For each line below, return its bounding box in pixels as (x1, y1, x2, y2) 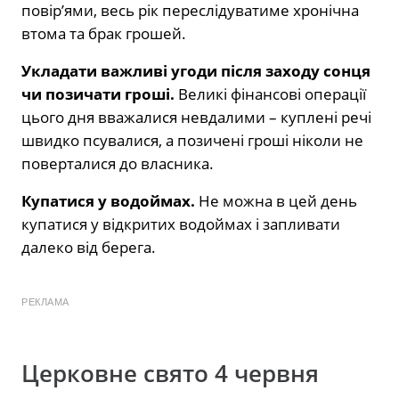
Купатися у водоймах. (21, 190, 195, 211)
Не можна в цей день (199, 190, 357, 211)
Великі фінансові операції (178, 83, 366, 104)
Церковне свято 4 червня (21, 357, 319, 389)
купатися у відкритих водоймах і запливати (21, 213, 340, 234)
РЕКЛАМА (21, 296, 69, 307)
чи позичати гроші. (21, 83, 175, 104)
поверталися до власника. (21, 152, 214, 174)
